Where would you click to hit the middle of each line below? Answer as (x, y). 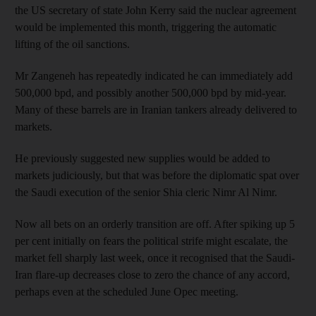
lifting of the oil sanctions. (72, 44)
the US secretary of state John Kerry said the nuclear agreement (156, 10)
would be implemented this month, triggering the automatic (146, 27)
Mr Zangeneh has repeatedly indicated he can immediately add (154, 75)
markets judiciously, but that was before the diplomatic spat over (157, 175)
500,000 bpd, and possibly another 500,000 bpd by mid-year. (151, 92)
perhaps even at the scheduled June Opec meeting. (127, 291)
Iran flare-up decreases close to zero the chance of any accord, (152, 274)
